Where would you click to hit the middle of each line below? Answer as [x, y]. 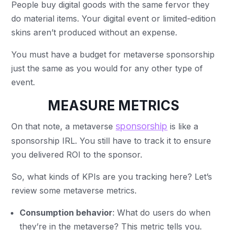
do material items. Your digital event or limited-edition [114, 18]
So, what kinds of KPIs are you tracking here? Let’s [112, 177]
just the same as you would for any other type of [107, 68]
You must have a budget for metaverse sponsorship [113, 54]
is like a [183, 126]
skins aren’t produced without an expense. [96, 32]
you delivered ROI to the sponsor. [78, 155]
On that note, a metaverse [64, 126]
